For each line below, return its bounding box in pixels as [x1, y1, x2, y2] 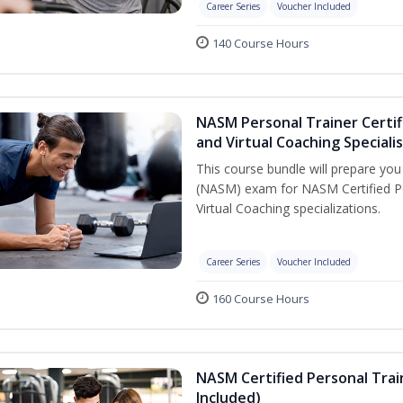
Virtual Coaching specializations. [196, 200, 381, 217]
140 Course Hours [212, 35, 309, 51]
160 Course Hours [212, 291, 309, 307]
